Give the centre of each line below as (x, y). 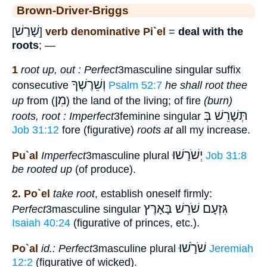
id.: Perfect (67, 249)
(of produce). (104, 170)
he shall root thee (206, 85)
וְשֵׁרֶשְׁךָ (89, 84)
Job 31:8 (226, 156)
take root (74, 193)
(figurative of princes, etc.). (135, 223)
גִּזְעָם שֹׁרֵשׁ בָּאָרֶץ (186, 208)
